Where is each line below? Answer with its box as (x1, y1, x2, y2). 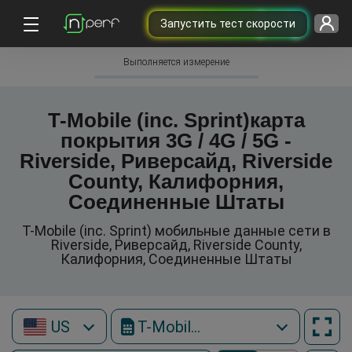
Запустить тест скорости (159, 16, 295, 30)
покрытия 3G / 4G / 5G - (60, 129, 291, 152)
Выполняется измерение (123, 57, 229, 68)
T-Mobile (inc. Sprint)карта (47, 108, 305, 132)
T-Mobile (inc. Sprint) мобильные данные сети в (21, 222, 331, 239)
